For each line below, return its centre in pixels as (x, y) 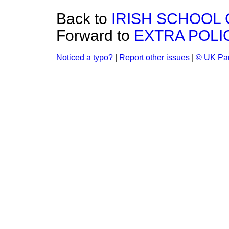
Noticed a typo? (85, 58)
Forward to (95, 36)
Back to (84, 19)
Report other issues (154, 58)
